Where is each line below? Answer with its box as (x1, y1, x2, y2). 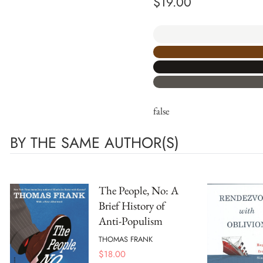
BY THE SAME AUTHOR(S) (10, 132, 179, 154)
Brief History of (99, 198, 165, 213)
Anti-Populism (99, 214, 163, 228)
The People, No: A (99, 183, 178, 198)
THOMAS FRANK (99, 233, 153, 245)
